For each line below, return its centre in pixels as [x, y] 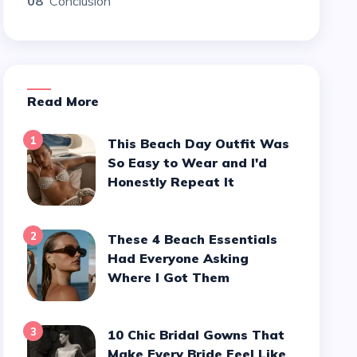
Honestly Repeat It [171, 182]
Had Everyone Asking [178, 258]
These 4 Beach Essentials [113, 239]
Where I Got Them [169, 277]
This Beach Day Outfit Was [113, 143]
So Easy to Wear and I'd [188, 163]
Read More [68, 101]
